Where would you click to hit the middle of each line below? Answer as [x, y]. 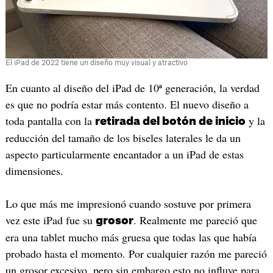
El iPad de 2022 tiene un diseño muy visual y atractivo [96, 63]
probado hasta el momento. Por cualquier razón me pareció [136, 253]
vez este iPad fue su [50, 220]
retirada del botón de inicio [170, 122]
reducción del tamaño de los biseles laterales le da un [123, 138]
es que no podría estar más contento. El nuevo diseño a [127, 105]
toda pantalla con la [50, 121]
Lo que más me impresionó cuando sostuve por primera [128, 203]
